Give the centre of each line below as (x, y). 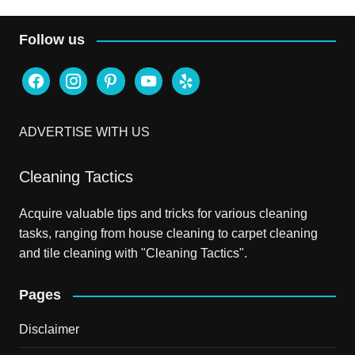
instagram (87, 77)
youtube (156, 77)
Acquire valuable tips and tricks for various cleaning (163, 214)
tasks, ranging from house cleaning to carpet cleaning (168, 234)
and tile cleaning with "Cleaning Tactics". (133, 254)
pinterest (120, 77)
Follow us (52, 40)
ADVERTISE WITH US (84, 132)
